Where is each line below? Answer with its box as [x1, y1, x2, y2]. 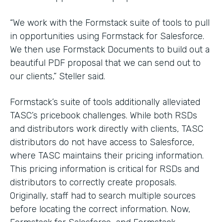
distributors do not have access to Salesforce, [10, 136, 194, 148]
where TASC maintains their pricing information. [10, 150, 204, 161]
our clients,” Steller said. [10, 70, 105, 82]
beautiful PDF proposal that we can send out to [10, 57, 201, 68]
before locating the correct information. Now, [10, 203, 190, 215]
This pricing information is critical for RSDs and [10, 163, 199, 174]
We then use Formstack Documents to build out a [10, 44, 210, 55]
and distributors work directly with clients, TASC [10, 123, 203, 134]
